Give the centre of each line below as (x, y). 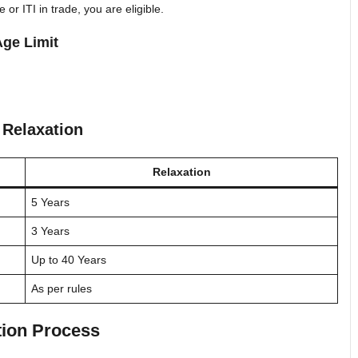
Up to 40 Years (69, 259)
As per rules (62, 288)
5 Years (50, 202)
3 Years (50, 231)
